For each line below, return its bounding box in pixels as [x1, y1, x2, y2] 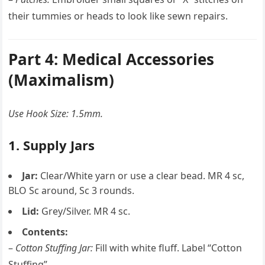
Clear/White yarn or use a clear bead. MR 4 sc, [38, 169, 245, 182]
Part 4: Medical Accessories [8, 49, 215, 70]
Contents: [22, 225, 69, 238]
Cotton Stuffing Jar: [15, 241, 93, 254]
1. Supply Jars [8, 136, 95, 154]
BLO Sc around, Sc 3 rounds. [8, 184, 135, 197]
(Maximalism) [8, 69, 115, 91]
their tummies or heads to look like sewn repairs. [8, 9, 228, 22]
